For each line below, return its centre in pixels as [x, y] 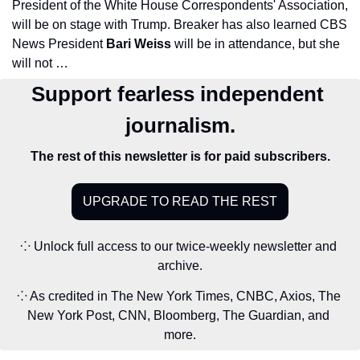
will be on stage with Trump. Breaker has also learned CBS [180, 25]
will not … [40, 63]
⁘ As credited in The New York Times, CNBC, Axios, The [178, 297]
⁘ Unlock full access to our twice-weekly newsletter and [178, 247]
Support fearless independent [177, 94]
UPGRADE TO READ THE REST [180, 202]
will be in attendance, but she [257, 44]
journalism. [180, 126]
